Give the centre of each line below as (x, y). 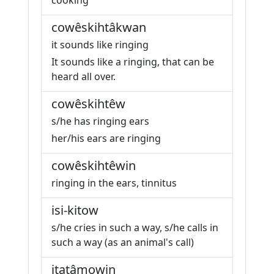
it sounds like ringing (100, 45)
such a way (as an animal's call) (123, 242)
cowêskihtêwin (94, 165)
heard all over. (83, 76)
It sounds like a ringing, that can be (133, 62)
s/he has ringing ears (100, 121)
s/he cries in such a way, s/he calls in (135, 228)
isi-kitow (75, 210)
